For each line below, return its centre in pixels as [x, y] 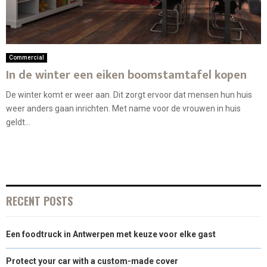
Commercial [27, 58]
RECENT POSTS [39, 201]
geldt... [18, 122]
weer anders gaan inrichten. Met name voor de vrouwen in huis [123, 109]
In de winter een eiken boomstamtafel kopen [126, 75]
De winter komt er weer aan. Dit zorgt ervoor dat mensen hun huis [129, 95]
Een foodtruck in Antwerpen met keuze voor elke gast [111, 235]
